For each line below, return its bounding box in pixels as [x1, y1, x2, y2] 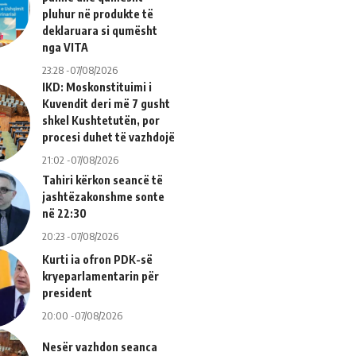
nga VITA [41, 40, 88, 54]
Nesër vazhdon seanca [41, 340, 157, 354]
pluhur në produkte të [41, 6, 153, 21]
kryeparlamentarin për [41, 269, 159, 283]
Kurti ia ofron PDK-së [41, 252, 153, 266]
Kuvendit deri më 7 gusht [41, 96, 170, 110]
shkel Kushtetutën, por [41, 113, 160, 127]
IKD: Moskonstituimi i [41, 79, 152, 94]
